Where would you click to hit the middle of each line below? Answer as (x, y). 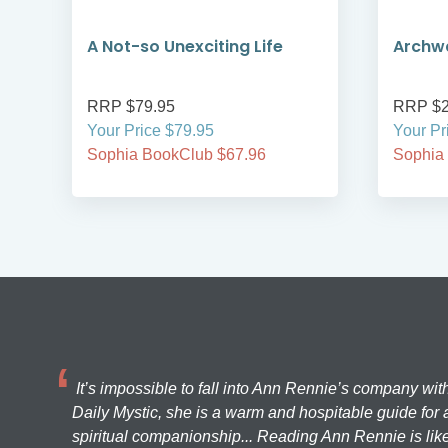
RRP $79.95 (131, 107)
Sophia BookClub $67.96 (176, 155)
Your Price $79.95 (150, 131)
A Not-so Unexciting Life (185, 47)
